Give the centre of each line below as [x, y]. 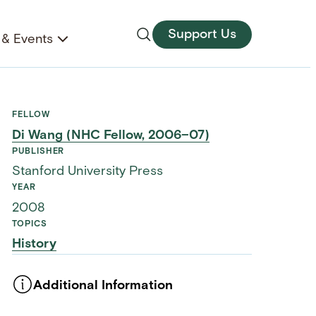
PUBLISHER [38, 151]
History [35, 245]
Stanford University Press [88, 172]
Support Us [202, 35]
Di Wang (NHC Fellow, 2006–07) [111, 135]
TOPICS [30, 224]
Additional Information [103, 286]
